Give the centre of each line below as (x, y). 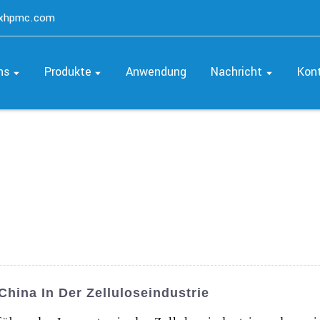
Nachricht (237, 72)
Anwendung (156, 72)
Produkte (68, 72)
